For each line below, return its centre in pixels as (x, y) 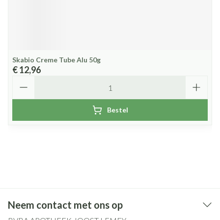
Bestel (117, 110)
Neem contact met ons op (65, 205)
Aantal (24, 80)
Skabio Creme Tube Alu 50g (56, 60)
